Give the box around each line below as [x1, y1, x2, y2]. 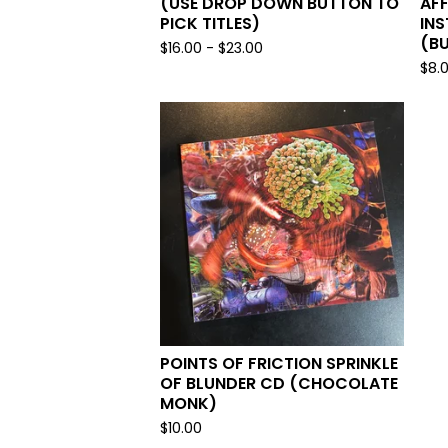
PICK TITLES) [160, 12, 260, 35]
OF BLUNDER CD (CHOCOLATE [160, 372, 398, 395]
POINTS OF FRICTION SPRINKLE [160, 352, 398, 375]
